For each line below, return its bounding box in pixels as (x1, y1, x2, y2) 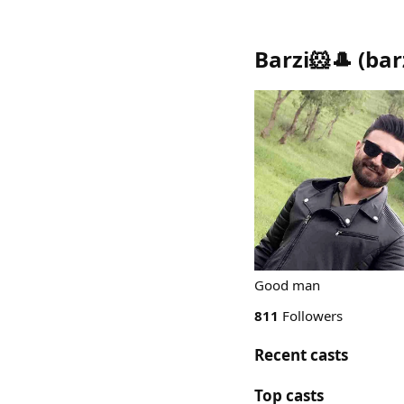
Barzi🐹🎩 (254, 44, 353, 74)
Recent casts (254, 344, 348, 365)
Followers (279, 307, 343, 325)
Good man (254, 276, 320, 294)
